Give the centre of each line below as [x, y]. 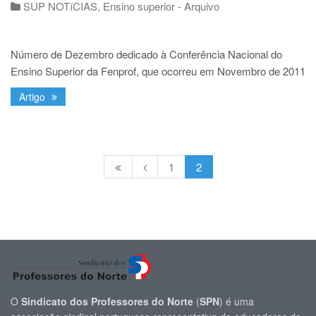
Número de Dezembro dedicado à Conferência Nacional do [146, 54]
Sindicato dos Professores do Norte [107, 302]
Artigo [34, 97]
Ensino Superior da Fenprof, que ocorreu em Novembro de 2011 [158, 71]
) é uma [237, 302]
